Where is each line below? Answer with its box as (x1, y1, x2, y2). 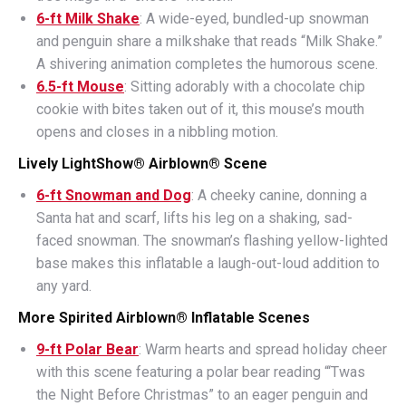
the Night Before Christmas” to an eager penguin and (36, 386, 368, 403)
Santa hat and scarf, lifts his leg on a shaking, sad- (36, 209, 353, 227)
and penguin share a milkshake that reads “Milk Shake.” (36, 33, 382, 50)
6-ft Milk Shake (36, 10, 140, 27)
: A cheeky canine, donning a (191, 187, 367, 204)
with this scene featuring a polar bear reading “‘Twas (36, 363, 365, 381)
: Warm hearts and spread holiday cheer (139, 341, 387, 358)
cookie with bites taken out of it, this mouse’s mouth (36, 101, 364, 118)
